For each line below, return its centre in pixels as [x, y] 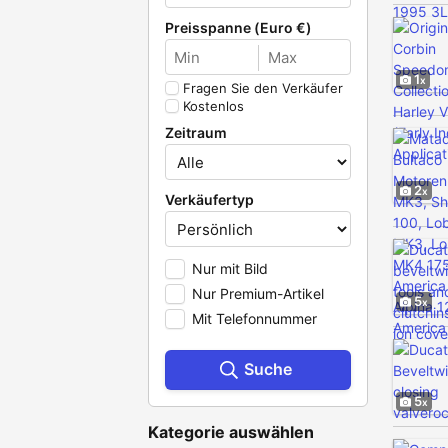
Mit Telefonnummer [254, 318]
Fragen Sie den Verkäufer [263, 88]
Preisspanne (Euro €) [238, 27]
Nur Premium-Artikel [258, 293]
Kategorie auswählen [231, 432]
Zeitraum [196, 132]
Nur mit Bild [230, 268]
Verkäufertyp [209, 199]
